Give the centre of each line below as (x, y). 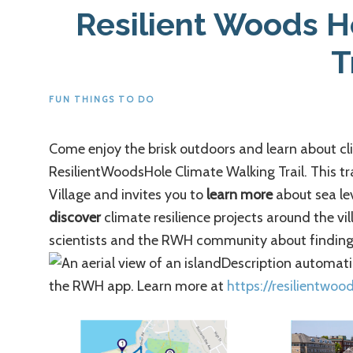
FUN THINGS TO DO (102, 100)
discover (75, 218)
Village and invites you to (128, 195)
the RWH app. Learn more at (138, 286)
